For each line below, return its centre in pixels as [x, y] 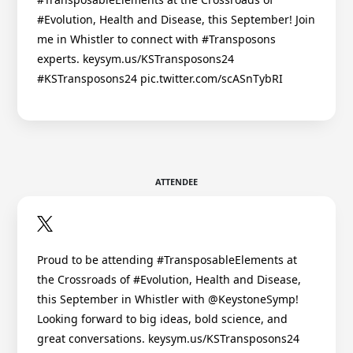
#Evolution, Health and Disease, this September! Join [176, 20]
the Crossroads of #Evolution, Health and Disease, [169, 280]
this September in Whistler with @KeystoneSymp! [168, 299]
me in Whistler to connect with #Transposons [156, 39]
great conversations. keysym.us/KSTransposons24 [168, 339]
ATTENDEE [176, 182]
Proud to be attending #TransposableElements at [167, 260]
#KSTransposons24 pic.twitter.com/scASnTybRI [160, 79]
